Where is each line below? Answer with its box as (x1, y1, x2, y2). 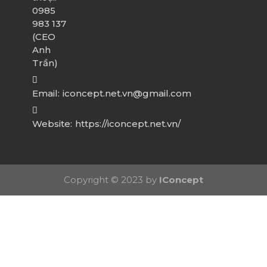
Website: (32, 118, 72, 130)
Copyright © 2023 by (64, 174, 159, 185)
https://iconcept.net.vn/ (74, 118, 181, 130)
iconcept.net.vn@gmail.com (62, 88, 191, 100)
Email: (32, 88, 60, 100)
